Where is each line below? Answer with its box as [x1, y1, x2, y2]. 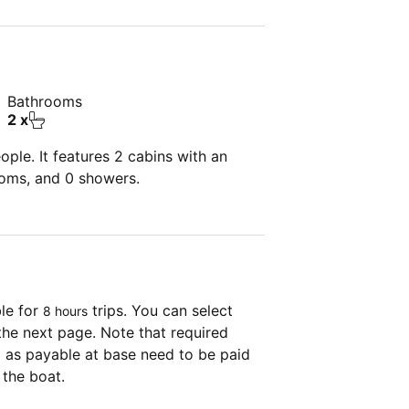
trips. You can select [88, 301, 233, 320]
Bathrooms [7, 92, 82, 110]
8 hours [43, 303, 88, 319]
